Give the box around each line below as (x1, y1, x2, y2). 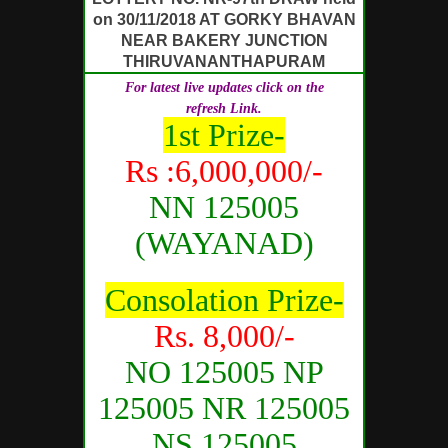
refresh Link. (186, 100, 262, 116)
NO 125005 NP (124, 353, 324, 390)
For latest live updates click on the (124, 79, 324, 95)
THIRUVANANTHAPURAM (123, 52, 325, 70)
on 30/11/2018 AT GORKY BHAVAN (92, 10, 356, 28)
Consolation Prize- (104, 281, 344, 318)
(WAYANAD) (134, 224, 314, 261)
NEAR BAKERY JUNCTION (120, 31, 328, 49)
